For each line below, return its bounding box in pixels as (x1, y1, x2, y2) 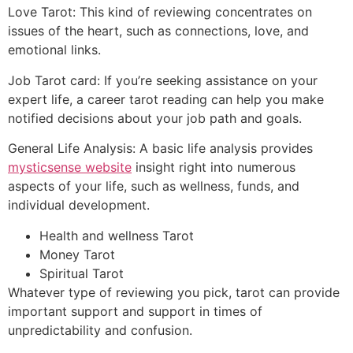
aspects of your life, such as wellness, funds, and (8, 178, 299, 195)
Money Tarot (39, 246, 115, 262)
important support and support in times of (8, 303, 262, 319)
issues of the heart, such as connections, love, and (8, 23, 309, 39)
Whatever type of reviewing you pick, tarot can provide (8, 284, 340, 300)
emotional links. (8, 42, 101, 58)
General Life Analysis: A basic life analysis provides (8, 140, 313, 157)
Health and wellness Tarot (39, 227, 194, 243)
